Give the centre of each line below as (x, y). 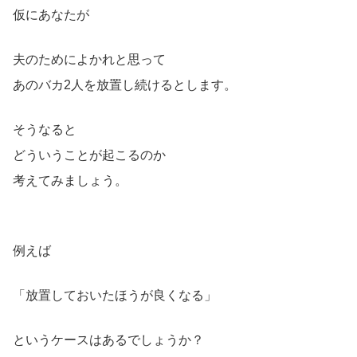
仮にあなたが (51, 14)
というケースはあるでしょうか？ (108, 339)
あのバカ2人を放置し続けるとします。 (125, 84)
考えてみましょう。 (70, 180)
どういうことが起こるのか (89, 155)
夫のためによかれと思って (89, 59)
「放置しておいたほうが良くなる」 (115, 295)
